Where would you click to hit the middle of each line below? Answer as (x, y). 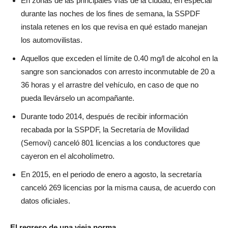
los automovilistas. (52, 40)
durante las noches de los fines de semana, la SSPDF (110, 13)
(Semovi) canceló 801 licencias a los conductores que (110, 143)
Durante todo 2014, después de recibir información (104, 116)
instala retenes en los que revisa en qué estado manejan (114, 27)
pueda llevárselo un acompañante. (78, 98)
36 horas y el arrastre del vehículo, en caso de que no (110, 85)
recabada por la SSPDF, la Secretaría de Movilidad (105, 130)
